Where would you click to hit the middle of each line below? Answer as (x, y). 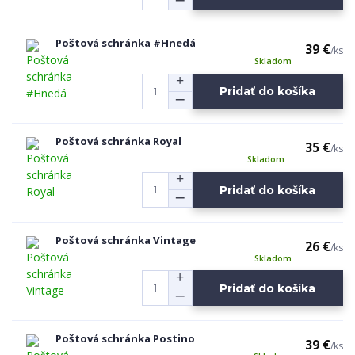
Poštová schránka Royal (118, 141)
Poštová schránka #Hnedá (126, 42)
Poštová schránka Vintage (126, 240)
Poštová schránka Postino (125, 339)
